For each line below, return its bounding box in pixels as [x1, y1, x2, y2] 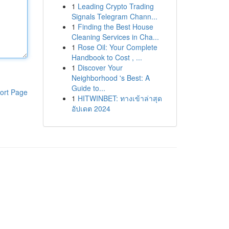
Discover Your [77, 62, 123, 73]
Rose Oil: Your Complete [77, 42, 157, 52]
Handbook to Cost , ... [71, 52, 142, 62]
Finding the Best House [77, 21, 153, 32]
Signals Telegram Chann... [71, 11, 157, 21]
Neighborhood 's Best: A [71, 73, 150, 83]
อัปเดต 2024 [71, 103, 110, 113]
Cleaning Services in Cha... [71, 32, 159, 42]
